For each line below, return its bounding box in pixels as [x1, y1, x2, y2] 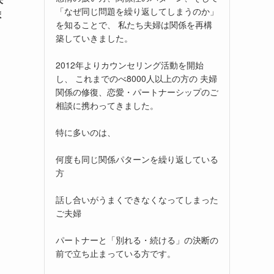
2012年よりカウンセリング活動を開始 [56, 58, 204, 71]
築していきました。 [56, 31, 133, 44]
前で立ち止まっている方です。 [56, 246, 176, 259]
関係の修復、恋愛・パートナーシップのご [56, 85, 218, 98]
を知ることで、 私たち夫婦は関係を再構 [56, 18, 212, 31]
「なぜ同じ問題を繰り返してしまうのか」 [56, 4, 218, 17]
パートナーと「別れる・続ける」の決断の [56, 233, 218, 246]
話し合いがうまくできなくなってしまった [56, 193, 218, 206]
